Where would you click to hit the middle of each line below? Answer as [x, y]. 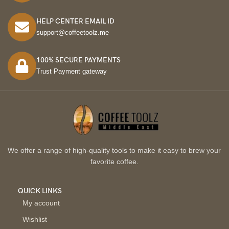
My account [41, 203]
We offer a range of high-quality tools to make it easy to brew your [114, 151]
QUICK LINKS [40, 191]
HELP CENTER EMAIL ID [75, 21]
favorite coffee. [114, 162]
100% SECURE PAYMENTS [78, 60]
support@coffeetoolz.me [73, 33]
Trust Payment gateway [72, 72]
